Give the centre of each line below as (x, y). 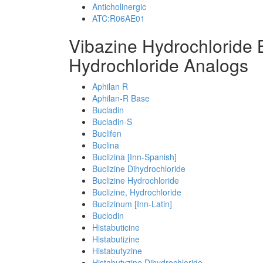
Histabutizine (116, 239)
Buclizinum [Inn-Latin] (132, 204)
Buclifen (107, 133)
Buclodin (108, 215)
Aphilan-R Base (121, 98)
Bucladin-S (112, 122)
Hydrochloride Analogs (159, 65)
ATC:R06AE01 (119, 18)
